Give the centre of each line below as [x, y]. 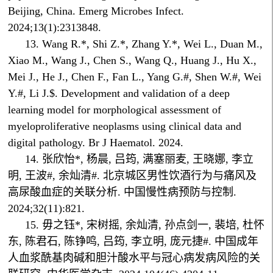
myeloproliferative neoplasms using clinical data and [125, 126]
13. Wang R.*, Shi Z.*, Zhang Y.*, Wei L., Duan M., [144, 44]
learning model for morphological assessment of [115, 110]
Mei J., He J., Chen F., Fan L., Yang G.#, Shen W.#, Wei [135, 77]
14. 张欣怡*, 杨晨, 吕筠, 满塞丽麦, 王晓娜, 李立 [140, 159]
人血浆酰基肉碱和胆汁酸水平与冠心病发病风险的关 [134, 258]
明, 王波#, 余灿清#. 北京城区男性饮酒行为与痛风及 [133, 176]
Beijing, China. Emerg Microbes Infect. [96, 11]
